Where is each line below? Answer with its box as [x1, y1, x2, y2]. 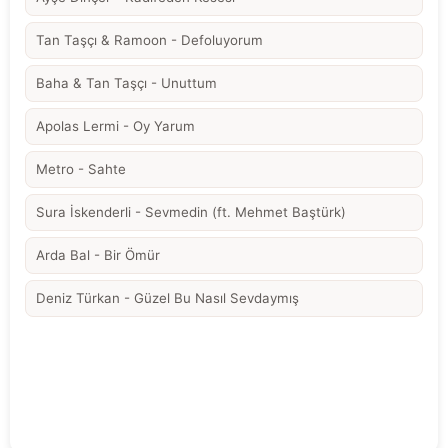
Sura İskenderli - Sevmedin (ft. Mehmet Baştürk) [36, 203, 346, 220]
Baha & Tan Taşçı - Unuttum [36, 74, 217, 91]
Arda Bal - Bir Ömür [36, 246, 160, 263]
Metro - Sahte [36, 160, 126, 177]
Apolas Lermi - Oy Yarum [36, 117, 195, 134]
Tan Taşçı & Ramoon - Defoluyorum [36, 31, 263, 48]
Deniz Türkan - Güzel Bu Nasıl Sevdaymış [36, 289, 299, 306]
